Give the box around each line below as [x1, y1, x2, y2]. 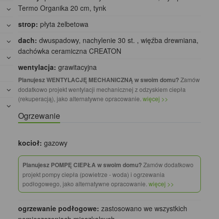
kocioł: [18, 138, 43, 148]
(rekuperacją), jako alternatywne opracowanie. [18, 94, 143, 103]
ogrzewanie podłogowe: [18, 203, 100, 214]
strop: [18, 19, 39, 29]
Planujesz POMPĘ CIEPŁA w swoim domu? [22, 160, 142, 170]
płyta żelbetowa [38, 19, 89, 29]
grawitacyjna [56, 62, 97, 72]
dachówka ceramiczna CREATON [18, 46, 122, 56]
